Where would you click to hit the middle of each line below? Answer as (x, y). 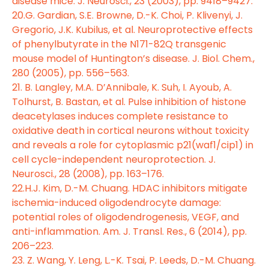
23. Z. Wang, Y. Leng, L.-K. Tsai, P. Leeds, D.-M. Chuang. (134, 260)
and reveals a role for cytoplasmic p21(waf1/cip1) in (133, 145)
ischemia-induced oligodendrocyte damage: (116, 202)
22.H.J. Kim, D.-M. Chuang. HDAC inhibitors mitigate (130, 188)
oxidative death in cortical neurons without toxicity (131, 130)
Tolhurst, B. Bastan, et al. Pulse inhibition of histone (129, 101)
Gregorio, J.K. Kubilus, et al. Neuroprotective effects (132, 29)
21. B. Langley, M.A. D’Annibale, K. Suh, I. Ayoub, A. (122, 87)
